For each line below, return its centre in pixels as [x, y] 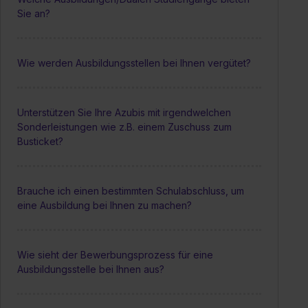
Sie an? [34, 13]
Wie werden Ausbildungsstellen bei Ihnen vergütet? [134, 63]
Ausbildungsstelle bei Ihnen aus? [91, 269]
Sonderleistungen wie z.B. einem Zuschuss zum [124, 126]
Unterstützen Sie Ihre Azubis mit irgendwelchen [124, 112]
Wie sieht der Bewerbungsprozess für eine [115, 254]
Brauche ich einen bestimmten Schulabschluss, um [131, 190]
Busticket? [40, 141]
